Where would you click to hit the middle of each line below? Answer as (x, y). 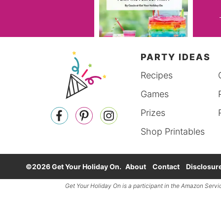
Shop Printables (173, 131)
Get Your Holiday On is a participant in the (123, 186)
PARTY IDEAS (176, 57)
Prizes (153, 112)
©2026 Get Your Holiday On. (74, 167)
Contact (166, 167)
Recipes (157, 75)
